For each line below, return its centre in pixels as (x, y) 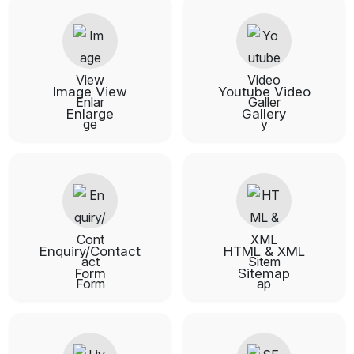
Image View (90, 91)
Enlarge (90, 113)
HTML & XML (264, 251)
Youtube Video (264, 91)
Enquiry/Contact (90, 251)
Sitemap (264, 273)
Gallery (264, 113)
